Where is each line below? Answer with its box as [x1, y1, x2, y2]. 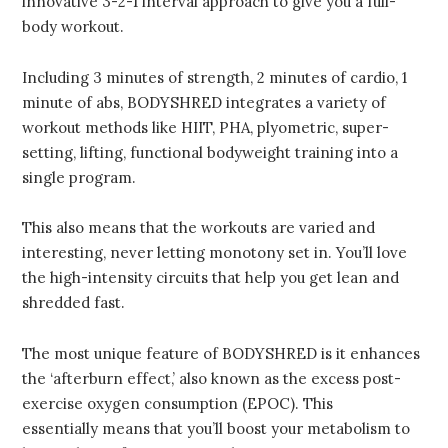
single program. [22, 167, 136, 187]
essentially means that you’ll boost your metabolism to [22, 419, 410, 439]
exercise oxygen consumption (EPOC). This [22, 394, 333, 414]
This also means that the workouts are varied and [22, 218, 375, 238]
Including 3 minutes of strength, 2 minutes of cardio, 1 [22, 67, 407, 87]
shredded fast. [22, 293, 125, 313]
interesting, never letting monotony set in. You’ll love [22, 243, 407, 263]
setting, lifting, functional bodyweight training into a [22, 142, 398, 162]
